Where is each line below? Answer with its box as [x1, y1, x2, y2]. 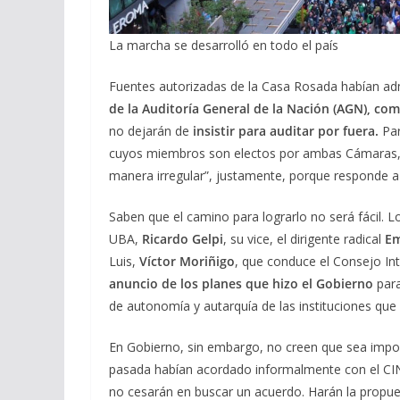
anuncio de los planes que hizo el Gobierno [109, 274, 373, 292]
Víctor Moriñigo [139, 252, 235, 270]
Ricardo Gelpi [138, 229, 223, 247]
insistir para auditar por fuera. [189, 121, 382, 139]
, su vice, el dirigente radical [223, 229, 385, 247]
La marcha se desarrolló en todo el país [109, 36, 338, 54]
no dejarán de [109, 121, 189, 139]
